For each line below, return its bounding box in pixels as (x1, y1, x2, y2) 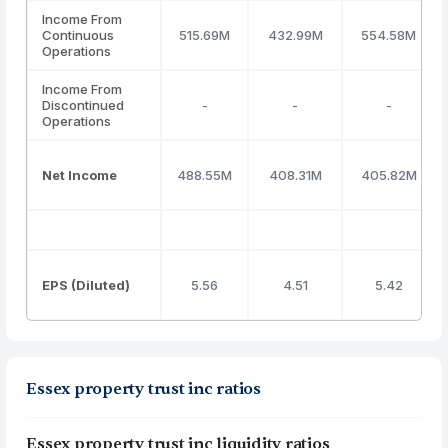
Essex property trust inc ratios (26, 379, 261, 399)
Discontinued (42, 97, 125, 113)
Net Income (42, 167, 118, 183)
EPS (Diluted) (42, 277, 131, 293)
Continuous (42, 27, 115, 43)
